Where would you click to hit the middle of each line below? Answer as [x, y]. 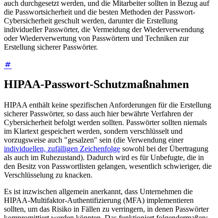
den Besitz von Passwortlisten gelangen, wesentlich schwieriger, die [108, 166]
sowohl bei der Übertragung [164, 149]
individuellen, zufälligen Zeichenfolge [62, 149]
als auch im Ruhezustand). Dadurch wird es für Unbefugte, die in [104, 158]
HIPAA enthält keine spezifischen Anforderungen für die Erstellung [108, 105]
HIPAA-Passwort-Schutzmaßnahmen [96, 84]
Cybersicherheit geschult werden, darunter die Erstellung [91, 21]
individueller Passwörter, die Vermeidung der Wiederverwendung [104, 30]
